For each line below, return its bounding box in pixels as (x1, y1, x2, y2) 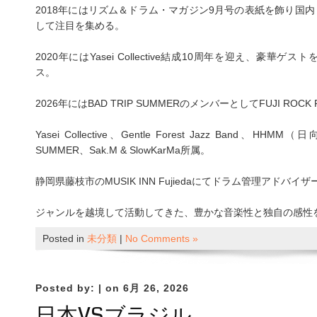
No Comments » (125, 233, 198, 245)
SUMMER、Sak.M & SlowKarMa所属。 (35, 144, 210, 156)
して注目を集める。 (35, 20, 125, 32)
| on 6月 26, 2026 (98, 282, 189, 294)
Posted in (42, 233, 87, 245)
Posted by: (35, 282, 98, 294)
